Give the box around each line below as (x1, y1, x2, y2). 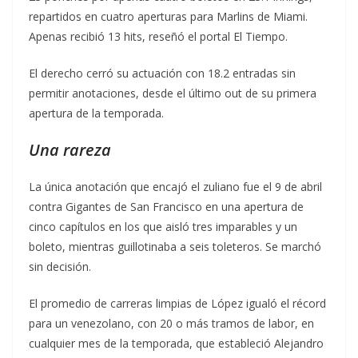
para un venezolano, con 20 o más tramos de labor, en (29, 315, 314, 331)
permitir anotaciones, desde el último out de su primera (29, 85, 316, 101)
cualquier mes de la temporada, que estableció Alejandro (29, 335, 324, 351)
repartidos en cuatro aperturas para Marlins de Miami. (29, 8, 308, 24)
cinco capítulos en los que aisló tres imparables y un (29, 218, 297, 234)
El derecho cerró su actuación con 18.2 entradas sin (29, 65, 296, 81)
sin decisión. (29, 258, 91, 274)
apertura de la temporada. (29, 105, 164, 121)
